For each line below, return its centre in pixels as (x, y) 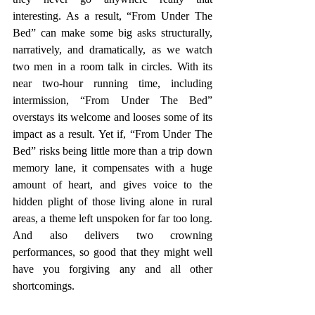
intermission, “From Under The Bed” (112, 100)
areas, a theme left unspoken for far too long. (112, 218)
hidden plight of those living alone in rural (112, 201)
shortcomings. (44, 285)
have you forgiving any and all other (112, 269)
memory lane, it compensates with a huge (112, 167)
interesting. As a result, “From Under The (112, 15)
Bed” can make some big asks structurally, (112, 32)
